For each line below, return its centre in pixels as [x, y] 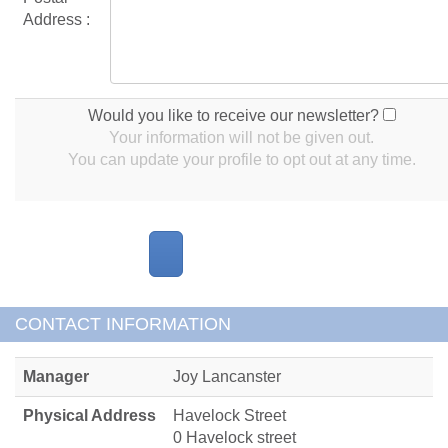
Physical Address [89, 415]
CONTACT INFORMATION [123, 323]
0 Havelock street [234, 437]
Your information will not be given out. [241, 137]
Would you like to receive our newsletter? [235, 115]
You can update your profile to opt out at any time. [241, 159]
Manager [56, 376]
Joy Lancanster [227, 376]
